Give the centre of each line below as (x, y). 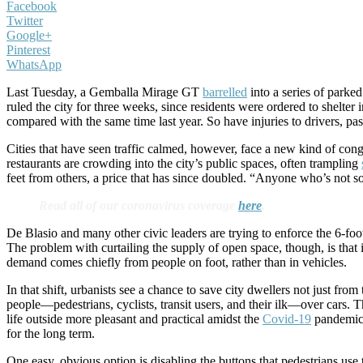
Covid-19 (287, 319)
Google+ (29, 35)
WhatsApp (34, 64)
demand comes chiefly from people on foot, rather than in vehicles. (177, 262)
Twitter (25, 21)
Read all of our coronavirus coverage (139, 205)
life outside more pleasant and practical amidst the (135, 319)
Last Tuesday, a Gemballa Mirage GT (105, 92)
